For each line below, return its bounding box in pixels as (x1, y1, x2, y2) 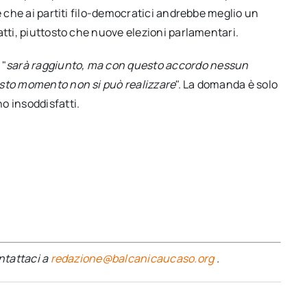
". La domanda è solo (175, 76, 278, 92)
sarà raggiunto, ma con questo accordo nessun (5, 57, 249, 73)
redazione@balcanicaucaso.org (50, 250, 214, 266)
